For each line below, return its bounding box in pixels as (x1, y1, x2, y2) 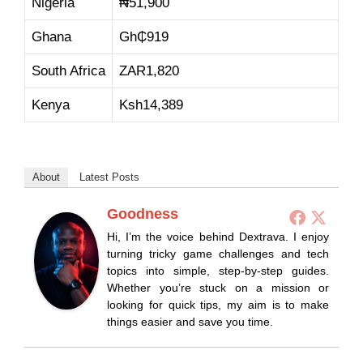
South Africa (32, 63, 105, 79)
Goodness (107, 205, 178, 222)
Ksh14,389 (119, 97, 183, 113)
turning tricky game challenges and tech (107, 246, 329, 260)
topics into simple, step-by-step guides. (107, 263, 329, 277)
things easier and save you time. (107, 314, 273, 328)
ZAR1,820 (119, 63, 179, 79)
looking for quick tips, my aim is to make (107, 297, 329, 311)
